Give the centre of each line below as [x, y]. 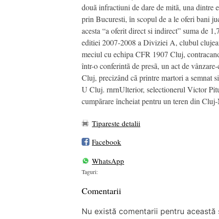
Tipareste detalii [116, 123]
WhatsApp [108, 161]
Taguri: [90, 172]
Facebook [107, 142]
